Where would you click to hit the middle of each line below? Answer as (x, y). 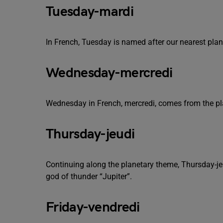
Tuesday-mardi (90, 12)
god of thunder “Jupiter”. (90, 176)
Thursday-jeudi (90, 134)
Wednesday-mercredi (109, 73)
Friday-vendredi (93, 207)
